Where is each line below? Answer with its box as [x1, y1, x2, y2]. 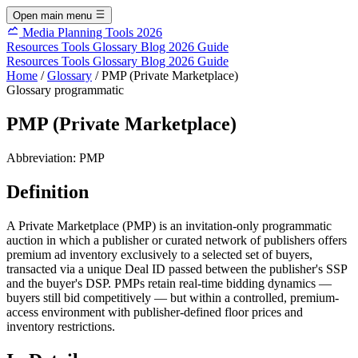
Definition [6, 181, 89, 203]
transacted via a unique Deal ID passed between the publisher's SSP [6, 261, 347, 276]
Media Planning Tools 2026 [22, 26, 162, 40]
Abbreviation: [6, 151, 79, 165]
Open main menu [13, 10, 92, 22]
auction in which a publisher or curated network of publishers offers [6, 233, 347, 247]
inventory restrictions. [6, 319, 115, 333]
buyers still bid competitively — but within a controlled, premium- [6, 290, 339, 304]
